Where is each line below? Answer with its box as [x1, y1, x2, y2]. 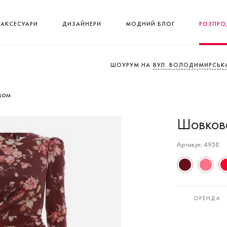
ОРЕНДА [194, 194, 220, 202]
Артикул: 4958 [177, 140, 219, 149]
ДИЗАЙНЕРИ [62, 19, 101, 28]
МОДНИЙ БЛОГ [125, 19, 175, 28]
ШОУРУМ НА [110, 60, 150, 69]
